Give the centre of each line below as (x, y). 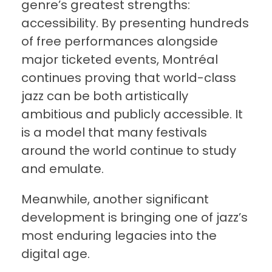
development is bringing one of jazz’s (134, 218)
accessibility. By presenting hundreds (135, 23)
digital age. (56, 254)
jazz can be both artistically (105, 96)
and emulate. (63, 169)
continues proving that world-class (129, 78)
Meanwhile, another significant (115, 199)
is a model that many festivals (114, 133)
